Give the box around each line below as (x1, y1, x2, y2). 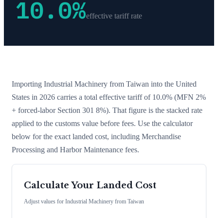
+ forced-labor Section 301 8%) (12, 106, 109, 114)
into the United (149, 79, 197, 88)
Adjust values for (24, 198, 65, 205)
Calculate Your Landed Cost (24, 180, 156, 191)
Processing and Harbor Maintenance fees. (12, 145, 139, 154)
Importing (12, 79, 44, 88)
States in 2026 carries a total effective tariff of (12, 92, 152, 101)
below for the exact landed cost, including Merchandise (12, 132, 181, 141)
